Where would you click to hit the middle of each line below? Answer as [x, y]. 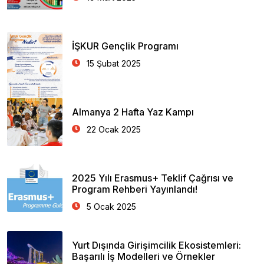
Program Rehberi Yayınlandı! [135, 189]
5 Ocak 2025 [111, 207]
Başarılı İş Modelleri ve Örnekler [143, 256]
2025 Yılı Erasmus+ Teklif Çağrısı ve [153, 178]
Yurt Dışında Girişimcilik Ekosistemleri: [156, 245]
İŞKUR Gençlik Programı [125, 46]
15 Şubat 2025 [114, 63]
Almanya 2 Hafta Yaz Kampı [133, 112]
